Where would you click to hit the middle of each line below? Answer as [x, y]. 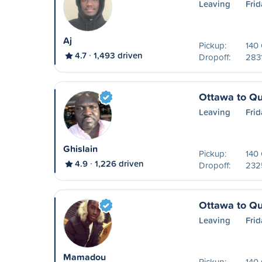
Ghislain [80, 149]
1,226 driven [119, 163]
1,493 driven [118, 55]
